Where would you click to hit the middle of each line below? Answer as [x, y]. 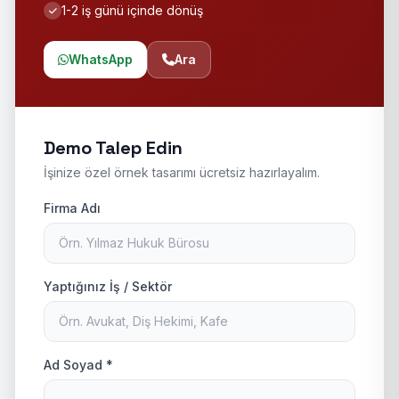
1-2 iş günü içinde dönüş [132, 10]
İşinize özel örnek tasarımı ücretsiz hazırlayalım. [182, 172]
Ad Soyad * [78, 365]
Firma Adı [72, 208]
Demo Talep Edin [113, 148]
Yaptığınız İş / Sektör [108, 286]
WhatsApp [101, 59]
